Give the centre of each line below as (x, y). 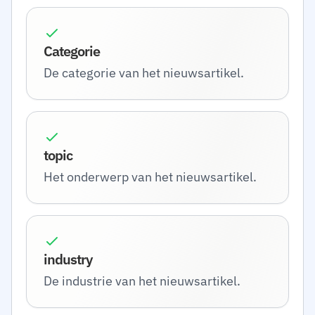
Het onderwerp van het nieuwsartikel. (150, 177)
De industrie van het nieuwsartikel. (142, 281)
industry (68, 259)
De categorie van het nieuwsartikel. (144, 73)
